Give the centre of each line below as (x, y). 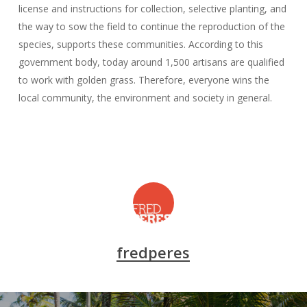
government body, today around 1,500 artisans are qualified (151, 62)
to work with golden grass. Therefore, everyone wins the (144, 80)
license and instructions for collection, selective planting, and (152, 9)
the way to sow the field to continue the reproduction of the (151, 26)
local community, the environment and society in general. (145, 98)
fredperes (153, 252)
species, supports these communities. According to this (140, 44)
